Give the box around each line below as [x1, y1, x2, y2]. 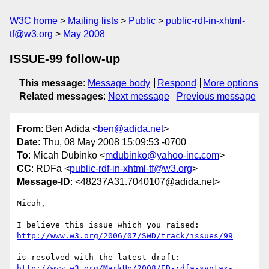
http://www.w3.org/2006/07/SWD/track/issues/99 [17, 231, 233, 241]
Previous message [176, 91, 256, 101]
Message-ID [17, 177, 70, 187]
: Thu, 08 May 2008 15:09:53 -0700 [38, 137, 186, 148]
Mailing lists [68, 16, 118, 26]
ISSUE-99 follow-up [10, 52, 120, 65]
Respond [157, 78, 196, 88]
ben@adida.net [98, 124, 163, 134]
